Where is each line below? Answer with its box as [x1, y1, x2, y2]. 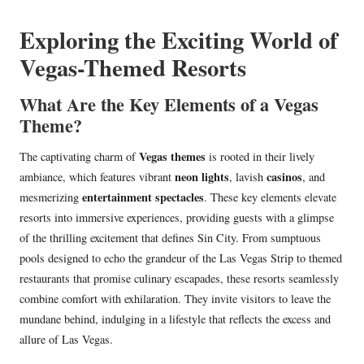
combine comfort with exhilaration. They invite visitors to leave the [19, 290, 331, 306]
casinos [266, 167, 302, 185]
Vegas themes [139, 147, 206, 165]
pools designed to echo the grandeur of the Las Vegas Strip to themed [19, 249, 342, 266]
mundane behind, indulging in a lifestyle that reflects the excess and [19, 310, 331, 327]
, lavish [229, 168, 266, 184]
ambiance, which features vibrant [19, 168, 175, 184]
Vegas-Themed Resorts [19, 50, 246, 84]
